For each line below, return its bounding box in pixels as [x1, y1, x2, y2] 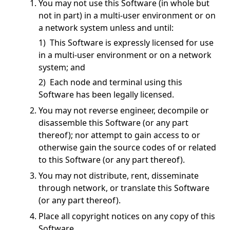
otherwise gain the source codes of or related [39, 142, 216, 153]
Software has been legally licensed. [39, 89, 174, 100]
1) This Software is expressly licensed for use [39, 37, 214, 48]
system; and [39, 62, 85, 73]
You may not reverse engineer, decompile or [39, 105, 209, 116]
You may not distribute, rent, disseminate [39, 170, 199, 181]
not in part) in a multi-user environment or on [39, 10, 216, 21]
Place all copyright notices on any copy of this [39, 210, 215, 222]
